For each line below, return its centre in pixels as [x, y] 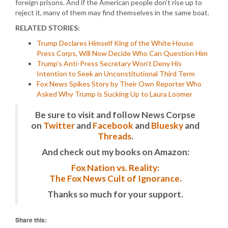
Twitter [59, 125]
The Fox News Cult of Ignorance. [115, 178]
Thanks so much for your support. [115, 194]
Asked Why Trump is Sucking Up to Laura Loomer [115, 94]
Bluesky [167, 125]
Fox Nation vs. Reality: [115, 168]
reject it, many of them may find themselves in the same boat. [112, 12]
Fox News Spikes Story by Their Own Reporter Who [119, 84]
